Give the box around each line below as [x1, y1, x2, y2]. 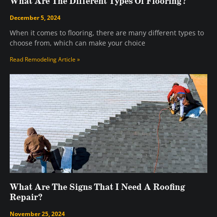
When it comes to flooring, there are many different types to [10, 28, 204, 38]
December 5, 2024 [10, 14, 61, 22]
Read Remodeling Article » [10, 55, 80, 64]
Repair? [10, 192, 43, 204]
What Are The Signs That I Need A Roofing [10, 182, 185, 194]
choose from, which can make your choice [10, 38, 145, 48]
